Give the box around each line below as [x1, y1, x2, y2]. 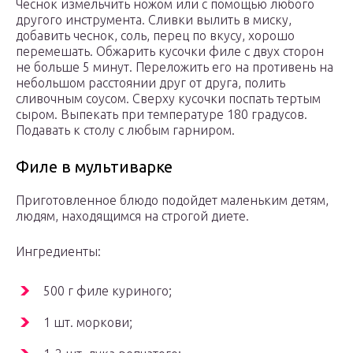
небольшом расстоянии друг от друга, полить [16, 76, 285, 91]
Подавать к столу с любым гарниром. [16, 123, 235, 138]
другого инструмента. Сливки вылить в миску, [16, 13, 292, 28]
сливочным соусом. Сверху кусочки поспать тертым [16, 91, 321, 106]
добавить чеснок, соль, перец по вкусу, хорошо [16, 28, 295, 43]
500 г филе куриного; [43, 284, 172, 299]
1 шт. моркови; [43, 315, 132, 330]
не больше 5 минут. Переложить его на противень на [16, 60, 333, 75]
